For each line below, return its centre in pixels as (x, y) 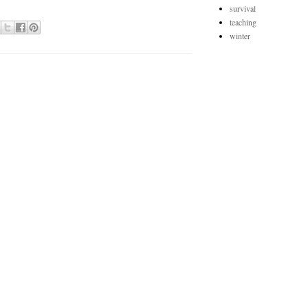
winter (240, 36)
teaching (243, 22)
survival (243, 8)
